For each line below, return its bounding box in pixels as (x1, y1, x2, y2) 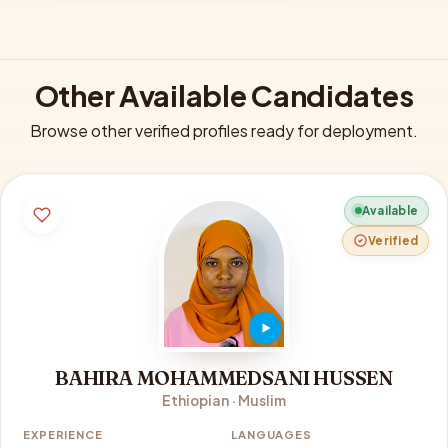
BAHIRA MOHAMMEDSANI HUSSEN (55, 365, 393, 390)
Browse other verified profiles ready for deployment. (30, 119, 418, 141)
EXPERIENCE (23, 426, 103, 441)
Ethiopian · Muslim (162, 391, 286, 409)
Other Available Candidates (34, 76, 414, 113)
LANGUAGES (231, 426, 313, 441)
